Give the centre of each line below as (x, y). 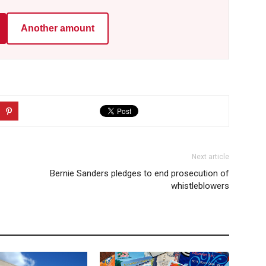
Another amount (58, 28)
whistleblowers (200, 186)
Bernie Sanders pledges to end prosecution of (140, 173)
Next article (210, 156)
